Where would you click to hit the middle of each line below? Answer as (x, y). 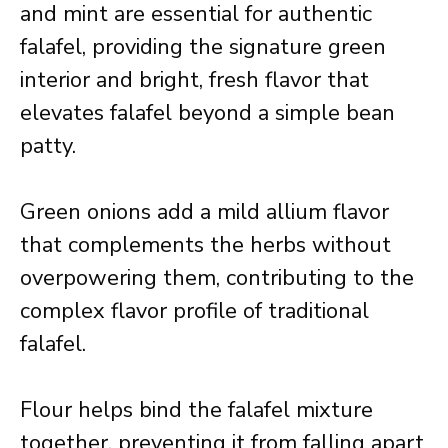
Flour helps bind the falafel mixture (196, 410)
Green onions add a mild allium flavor (204, 212)
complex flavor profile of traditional (194, 311)
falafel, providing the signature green (203, 47)
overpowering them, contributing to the (217, 278)
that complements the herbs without (205, 245)
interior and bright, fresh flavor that (194, 80)
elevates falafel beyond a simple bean (207, 113)
